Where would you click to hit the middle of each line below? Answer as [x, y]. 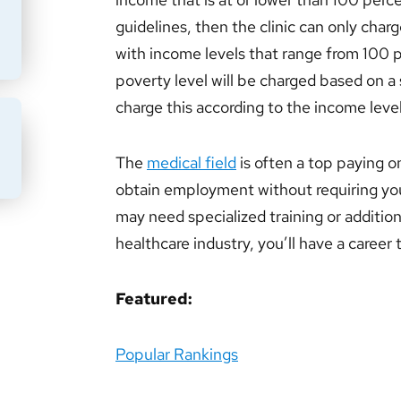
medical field [192, 162]
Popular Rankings [177, 354]
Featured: [154, 299]
